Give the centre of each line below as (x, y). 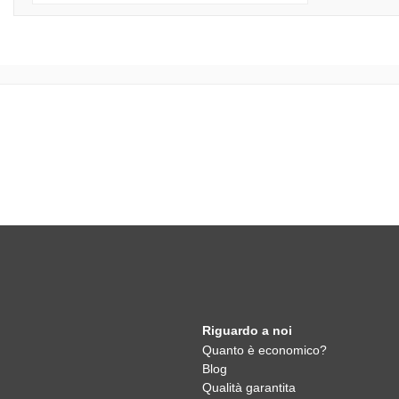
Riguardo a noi (247, 330)
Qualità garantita (249, 387)
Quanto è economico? (265, 350)
